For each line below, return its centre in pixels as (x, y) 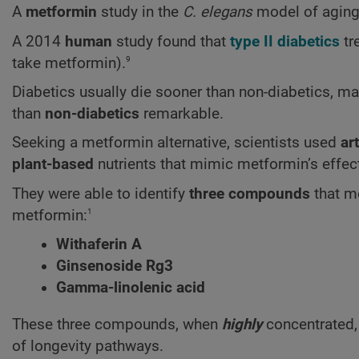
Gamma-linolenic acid (131, 287)
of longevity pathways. (88, 346)
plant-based (53, 165)
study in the (140, 12)
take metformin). (69, 63)
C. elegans (218, 12)
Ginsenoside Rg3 (115, 266)
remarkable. (182, 113)
